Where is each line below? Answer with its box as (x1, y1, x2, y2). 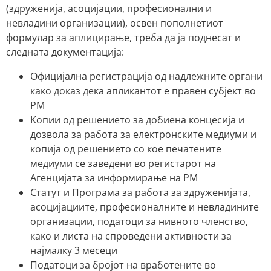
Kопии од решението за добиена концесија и (30, 113, 244, 126)
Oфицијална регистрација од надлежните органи (30, 69, 263, 83)
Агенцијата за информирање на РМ (30, 171, 198, 184)
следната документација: (6, 45, 124, 59)
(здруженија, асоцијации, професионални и (6, 1, 212, 15)
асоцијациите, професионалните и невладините (30, 200, 259, 214)
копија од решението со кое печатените (30, 142, 221, 155)
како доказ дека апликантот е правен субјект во (30, 83, 256, 97)
